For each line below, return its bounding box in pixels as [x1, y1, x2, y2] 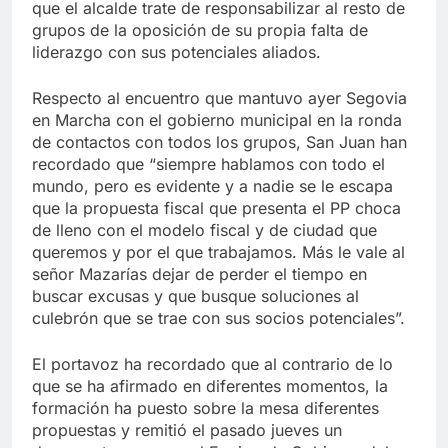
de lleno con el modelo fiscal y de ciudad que [32, 219, 377, 240]
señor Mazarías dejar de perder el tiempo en [32, 263, 367, 284]
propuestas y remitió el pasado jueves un [32, 419, 342, 440]
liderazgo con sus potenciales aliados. [32, 41, 321, 62]
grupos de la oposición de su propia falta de [32, 19, 368, 40]
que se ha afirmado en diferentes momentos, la [32, 375, 388, 396]
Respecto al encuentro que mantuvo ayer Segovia [32, 87, 407, 108]
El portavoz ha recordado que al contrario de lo [32, 353, 393, 374]
